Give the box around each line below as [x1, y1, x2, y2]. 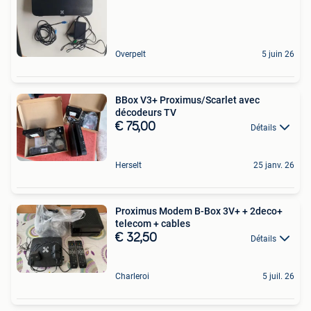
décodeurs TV [115, 106, 176, 118]
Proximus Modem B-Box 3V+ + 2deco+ [115, 205, 283, 217]
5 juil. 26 [262, 271, 294, 282]
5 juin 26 [262, 49, 294, 59]
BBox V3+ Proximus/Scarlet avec [115, 94, 260, 106]
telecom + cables [115, 218, 190, 230]
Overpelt [115, 49, 146, 59]
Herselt [115, 160, 142, 171]
